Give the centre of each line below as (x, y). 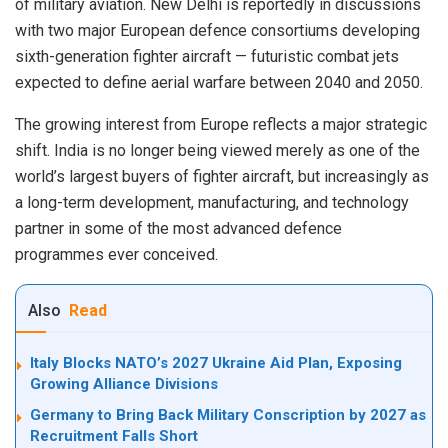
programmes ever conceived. (116, 254)
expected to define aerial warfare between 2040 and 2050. (219, 82)
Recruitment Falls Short (114, 435)
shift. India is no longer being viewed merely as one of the (217, 150)
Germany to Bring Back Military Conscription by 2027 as (228, 414)
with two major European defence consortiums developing (217, 30)
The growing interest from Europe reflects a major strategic (221, 124)
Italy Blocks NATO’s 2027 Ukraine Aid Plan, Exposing (216, 362)
